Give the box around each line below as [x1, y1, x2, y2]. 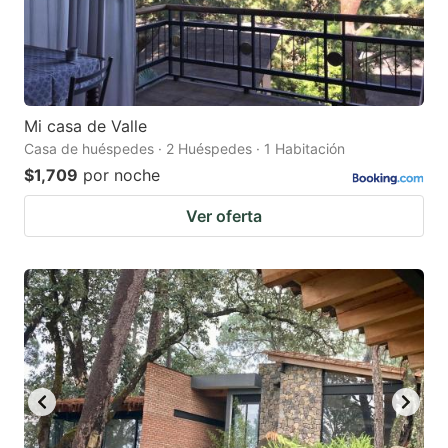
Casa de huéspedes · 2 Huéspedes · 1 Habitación [24, 139, 345, 157]
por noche [83, 164, 160, 185]
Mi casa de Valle [24, 115, 147, 136]
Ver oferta [186, 205, 262, 226]
